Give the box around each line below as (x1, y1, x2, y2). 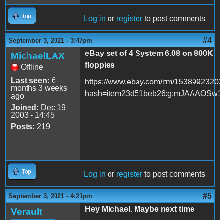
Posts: (11, 122, 35, 131)
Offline (21, 62, 43, 71)
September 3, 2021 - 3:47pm (8, 36, 92, 44)
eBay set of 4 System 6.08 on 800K (85, 49, 213, 57)
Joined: (11, 103, 39, 111)
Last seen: (11, 76, 50, 84)
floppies (85, 60, 115, 69)
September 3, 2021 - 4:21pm (8, 192, 92, 200)
